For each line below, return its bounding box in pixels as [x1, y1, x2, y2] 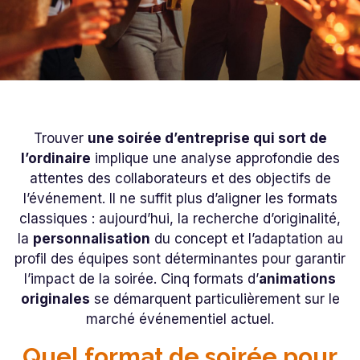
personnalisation [32, 231, 150, 247]
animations [259, 271, 336, 288]
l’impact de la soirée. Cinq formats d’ [24, 271, 259, 288]
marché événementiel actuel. [86, 311, 274, 328]
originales [20, 291, 90, 308]
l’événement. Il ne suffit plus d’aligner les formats [22, 190, 337, 207]
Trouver [33, 130, 88, 147]
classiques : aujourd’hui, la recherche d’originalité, [19, 211, 341, 227]
